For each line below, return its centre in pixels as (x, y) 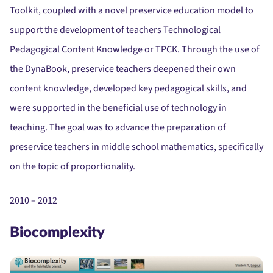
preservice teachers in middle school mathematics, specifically (136, 147)
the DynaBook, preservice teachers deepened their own (123, 69)
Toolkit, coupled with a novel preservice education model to (132, 11)
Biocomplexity (57, 233)
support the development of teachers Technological (115, 30)
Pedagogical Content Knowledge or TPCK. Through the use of (135, 50)
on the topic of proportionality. (73, 167)
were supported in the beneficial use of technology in (118, 108)
